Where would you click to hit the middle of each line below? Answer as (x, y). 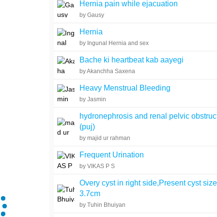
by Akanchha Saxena (108, 71)
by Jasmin (93, 99)
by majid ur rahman (105, 138)
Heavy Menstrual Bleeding (125, 88)
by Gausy (92, 15)
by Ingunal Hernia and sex (114, 43)
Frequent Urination (112, 155)
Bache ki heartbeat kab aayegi (132, 60)
